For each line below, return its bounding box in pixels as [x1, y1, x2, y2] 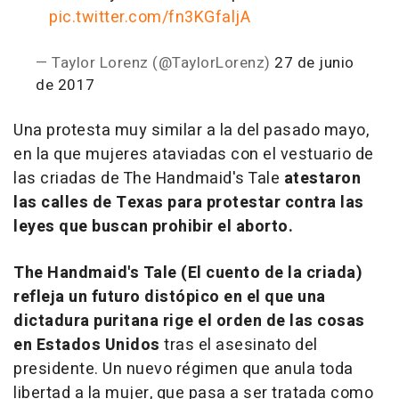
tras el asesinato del [159, 333, 318, 357]
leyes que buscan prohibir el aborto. [13, 215, 293, 239]
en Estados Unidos [13, 333, 160, 357]
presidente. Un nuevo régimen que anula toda [13, 357, 354, 381]
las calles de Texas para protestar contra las [13, 191, 364, 215]
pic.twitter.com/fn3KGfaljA [49, 5, 250, 29]
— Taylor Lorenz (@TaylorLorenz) [36, 52, 274, 74]
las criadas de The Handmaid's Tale [13, 167, 284, 191]
